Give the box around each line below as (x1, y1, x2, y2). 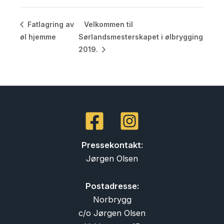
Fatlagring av (25, 20, 74, 29)
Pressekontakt (81, 139, 141, 150)
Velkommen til (83, 20, 133, 28)
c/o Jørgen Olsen (78, 208, 145, 218)
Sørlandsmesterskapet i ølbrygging (78, 32, 203, 41)
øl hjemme (20, 32, 56, 41)
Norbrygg (92, 194, 131, 205)
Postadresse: (85, 181, 139, 191)
